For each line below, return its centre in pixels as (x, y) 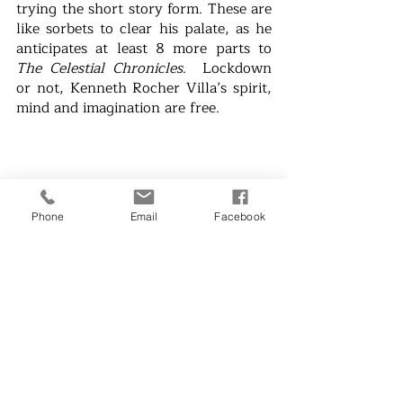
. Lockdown (227, 69)
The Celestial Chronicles (99, 69)
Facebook (240, 216)
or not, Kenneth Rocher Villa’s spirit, (144, 89)
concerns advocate (79, 384)
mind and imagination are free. (118, 108)
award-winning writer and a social (144, 364)
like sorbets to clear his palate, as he (144, 29)
